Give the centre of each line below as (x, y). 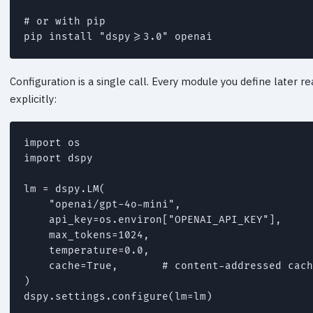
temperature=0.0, (87, 250)
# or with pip (65, 21)
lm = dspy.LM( (65, 189)
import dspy (58, 158)
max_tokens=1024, (87, 235)
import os (52, 143)
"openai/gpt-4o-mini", (102, 204)
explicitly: (33, 99)
